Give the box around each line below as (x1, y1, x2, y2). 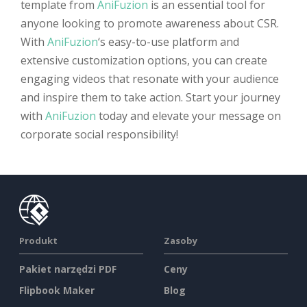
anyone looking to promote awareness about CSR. (21, 16, 279, 31)
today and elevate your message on (96, 108, 281, 123)
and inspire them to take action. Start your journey (21, 90, 280, 105)
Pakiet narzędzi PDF (19, 262, 116, 275)
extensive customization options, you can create (21, 53, 267, 68)
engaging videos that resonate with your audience (21, 71, 279, 86)
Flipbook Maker (19, 283, 95, 297)
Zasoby (164, 234, 197, 247)
